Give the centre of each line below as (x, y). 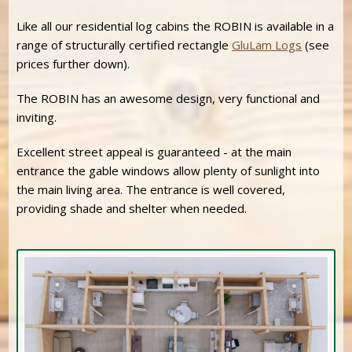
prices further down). (73, 63)
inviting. (37, 117)
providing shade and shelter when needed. (132, 208)
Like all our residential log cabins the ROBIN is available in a (176, 26)
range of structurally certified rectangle (125, 44)
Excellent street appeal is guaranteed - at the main (154, 151)
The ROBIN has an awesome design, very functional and (169, 98)
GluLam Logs (267, 44)
